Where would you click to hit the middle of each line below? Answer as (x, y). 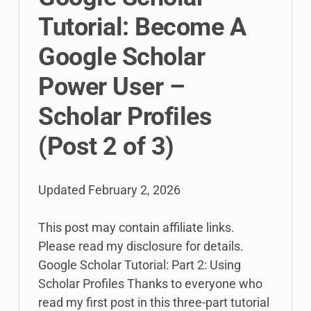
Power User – (111, 87)
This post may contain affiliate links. (136, 227)
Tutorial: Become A (142, 27)
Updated (63, 190)
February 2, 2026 (134, 190)
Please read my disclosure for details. (141, 246)
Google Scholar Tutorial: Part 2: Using (140, 265)
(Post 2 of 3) (106, 146)
